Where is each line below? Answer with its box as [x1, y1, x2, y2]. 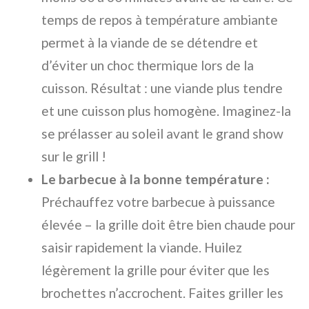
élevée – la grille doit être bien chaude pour [41, 217, 295, 233]
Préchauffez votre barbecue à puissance [41, 194, 275, 210]
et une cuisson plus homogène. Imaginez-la [41, 103, 291, 119]
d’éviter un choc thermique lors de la [41, 57, 254, 74]
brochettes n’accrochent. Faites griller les [41, 285, 283, 301]
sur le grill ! [41, 148, 106, 165]
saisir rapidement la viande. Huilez [41, 239, 242, 256]
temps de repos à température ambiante [41, 12, 278, 28]
